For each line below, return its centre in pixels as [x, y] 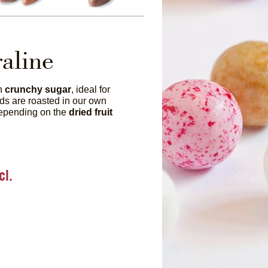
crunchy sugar [38, 89]
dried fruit [91, 112]
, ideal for [91, 89]
